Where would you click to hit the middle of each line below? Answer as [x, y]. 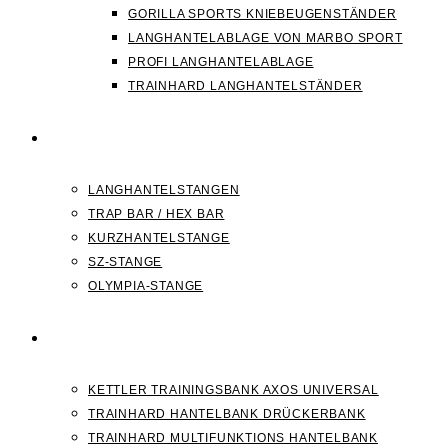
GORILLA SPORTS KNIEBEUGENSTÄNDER [262, 14]
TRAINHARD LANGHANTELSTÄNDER [245, 86]
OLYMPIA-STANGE [146, 286]
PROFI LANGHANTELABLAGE [221, 62]
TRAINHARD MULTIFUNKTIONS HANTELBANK [233, 438]
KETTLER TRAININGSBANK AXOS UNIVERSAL [233, 390]
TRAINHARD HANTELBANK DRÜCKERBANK [227, 414]
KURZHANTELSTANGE [159, 238]
